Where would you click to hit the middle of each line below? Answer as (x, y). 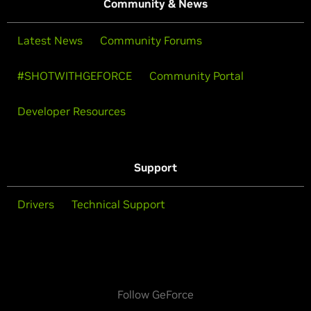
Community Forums (151, 40)
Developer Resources (72, 111)
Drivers (36, 204)
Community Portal (196, 75)
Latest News (50, 40)
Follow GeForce (155, 294)
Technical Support (118, 204)
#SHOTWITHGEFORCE (75, 75)
